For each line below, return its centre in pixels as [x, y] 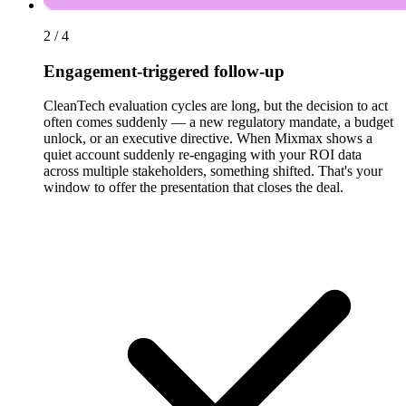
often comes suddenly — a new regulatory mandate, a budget [218, 122]
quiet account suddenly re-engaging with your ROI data [203, 155]
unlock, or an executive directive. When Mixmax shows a [208, 139]
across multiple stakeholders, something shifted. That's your [213, 171]
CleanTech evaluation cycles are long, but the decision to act [216, 106]
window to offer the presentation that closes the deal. [193, 188]
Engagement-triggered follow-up [164, 71]
